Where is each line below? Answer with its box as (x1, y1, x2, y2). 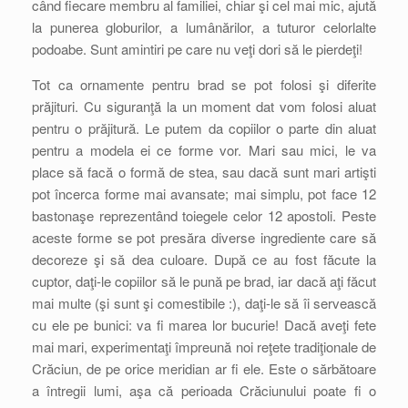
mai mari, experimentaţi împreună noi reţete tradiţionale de (32, 337, 376, 356)
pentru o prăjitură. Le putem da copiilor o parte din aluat (32, 118, 376, 138)
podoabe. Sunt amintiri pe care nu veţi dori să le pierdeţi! (32, 39, 362, 58)
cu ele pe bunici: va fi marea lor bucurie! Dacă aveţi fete (32, 315, 376, 334)
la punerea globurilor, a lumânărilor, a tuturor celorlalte (32, 17, 376, 36)
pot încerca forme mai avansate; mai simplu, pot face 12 (32, 184, 376, 203)
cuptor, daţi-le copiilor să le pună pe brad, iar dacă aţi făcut (32, 271, 376, 291)
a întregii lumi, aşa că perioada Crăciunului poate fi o (32, 381, 376, 400)
